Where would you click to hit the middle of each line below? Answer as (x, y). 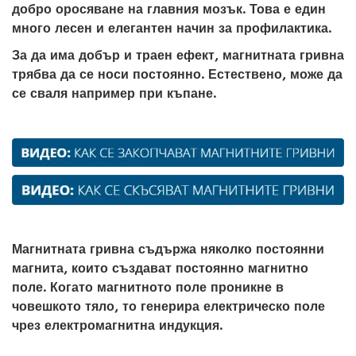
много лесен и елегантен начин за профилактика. (172, 28)
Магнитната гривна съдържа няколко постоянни (168, 250)
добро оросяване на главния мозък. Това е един (169, 9)
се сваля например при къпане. (114, 93)
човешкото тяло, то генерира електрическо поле (168, 307)
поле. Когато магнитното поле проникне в (148, 288)
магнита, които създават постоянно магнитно (160, 269)
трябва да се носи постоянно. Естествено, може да (177, 74)
